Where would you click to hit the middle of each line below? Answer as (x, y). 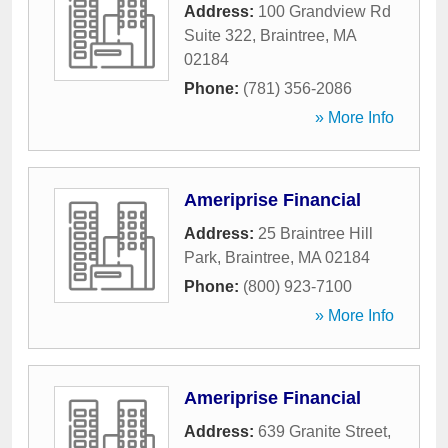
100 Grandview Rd (324, 11)
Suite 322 (218, 35)
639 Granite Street (322, 431)
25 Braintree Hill (315, 233)
